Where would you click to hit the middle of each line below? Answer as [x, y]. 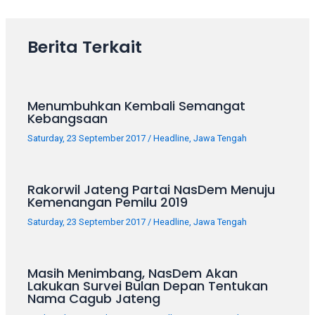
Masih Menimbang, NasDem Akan [133, 274]
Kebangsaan [68, 118]
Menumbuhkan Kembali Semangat [137, 105]
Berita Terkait [85, 47]
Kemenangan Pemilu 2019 [108, 202]
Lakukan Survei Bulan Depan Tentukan [148, 286]
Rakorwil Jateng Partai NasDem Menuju [152, 189]
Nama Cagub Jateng [94, 299]
